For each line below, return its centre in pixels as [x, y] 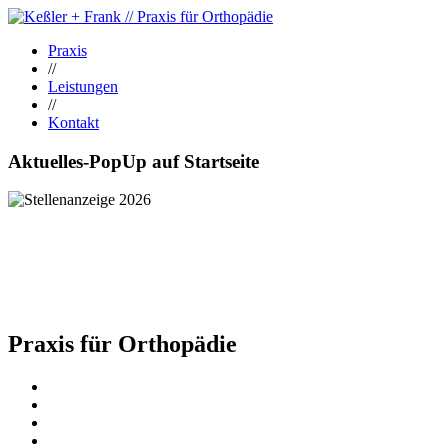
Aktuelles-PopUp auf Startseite [133, 161]
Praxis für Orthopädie [122, 344]
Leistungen [83, 86]
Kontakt [73, 122]
